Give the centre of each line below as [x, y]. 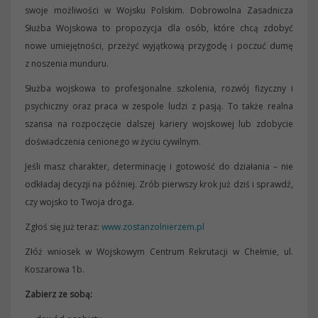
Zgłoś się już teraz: [63, 227]
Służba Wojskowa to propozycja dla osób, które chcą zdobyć [159, 28]
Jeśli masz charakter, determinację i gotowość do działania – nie [159, 166]
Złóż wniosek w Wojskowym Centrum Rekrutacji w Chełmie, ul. [159, 252]
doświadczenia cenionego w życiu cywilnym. [113, 142]
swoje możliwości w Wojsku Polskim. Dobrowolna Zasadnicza [159, 10]
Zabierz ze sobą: [59, 294]
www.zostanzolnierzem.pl [153, 227]
